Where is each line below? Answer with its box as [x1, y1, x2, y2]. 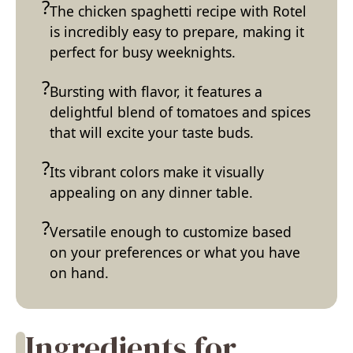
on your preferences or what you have [50, 242, 300, 262]
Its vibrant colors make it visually [50, 162, 264, 181]
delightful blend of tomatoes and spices [50, 102, 310, 121]
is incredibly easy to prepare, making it [50, 21, 304, 41]
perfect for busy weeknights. [50, 42, 236, 61]
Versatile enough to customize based [50, 221, 292, 241]
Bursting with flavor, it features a [50, 81, 262, 101]
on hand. [50, 262, 109, 282]
